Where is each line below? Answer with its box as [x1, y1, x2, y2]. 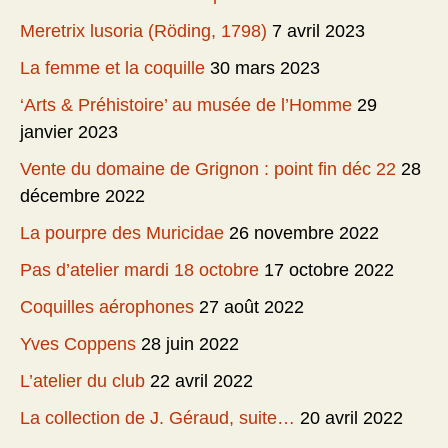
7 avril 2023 [272, 21, 365, 42]
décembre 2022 [20, 186, 145, 207]
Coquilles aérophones [20, 297, 194, 318]
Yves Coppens [20, 334, 136, 355]
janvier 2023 [20, 122, 118, 143]
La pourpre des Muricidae [20, 223, 224, 244]
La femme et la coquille [20, 58, 205, 79]
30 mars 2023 [210, 58, 320, 79]
